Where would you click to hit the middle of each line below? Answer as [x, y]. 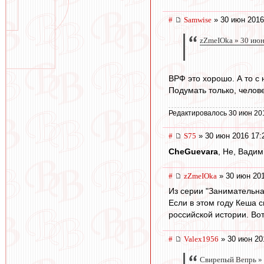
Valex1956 [201, 239]
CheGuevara [193, 151]
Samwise [198, 20]
